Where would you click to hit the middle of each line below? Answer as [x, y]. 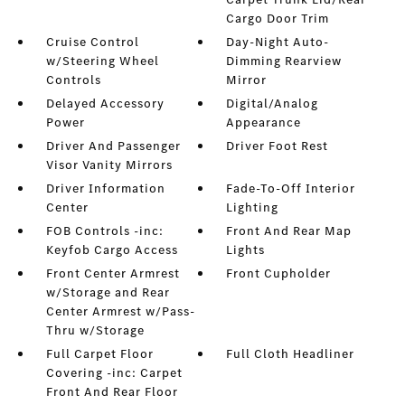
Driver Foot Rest [278, 146]
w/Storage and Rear [108, 293]
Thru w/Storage [95, 331]
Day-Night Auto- [278, 42]
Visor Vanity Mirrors [109, 165]
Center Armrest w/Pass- [120, 312]
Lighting [253, 208]
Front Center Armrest [113, 274]
